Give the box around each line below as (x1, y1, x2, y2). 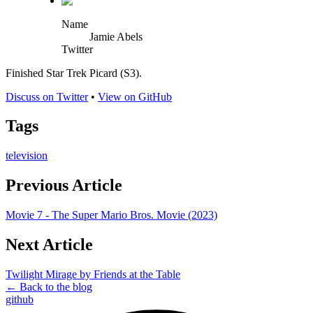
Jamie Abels (89, 30, 143, 43)
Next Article (6, 235, 93, 254)
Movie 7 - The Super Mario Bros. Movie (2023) (6, 209, 217, 221)
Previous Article (6, 176, 122, 195)
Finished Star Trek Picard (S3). (6, 66, 142, 79)
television (6, 150, 48, 162)
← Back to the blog (6, 280, 92, 293)
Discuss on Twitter (6, 90, 88, 103)
